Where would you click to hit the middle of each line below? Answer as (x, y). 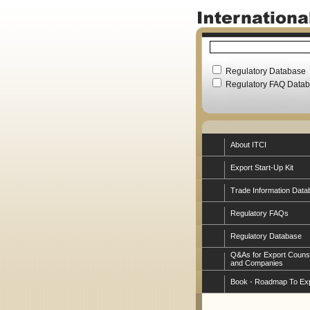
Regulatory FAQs (259, 213)
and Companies (256, 263)
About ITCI (248, 145)
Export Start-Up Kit (262, 167)
